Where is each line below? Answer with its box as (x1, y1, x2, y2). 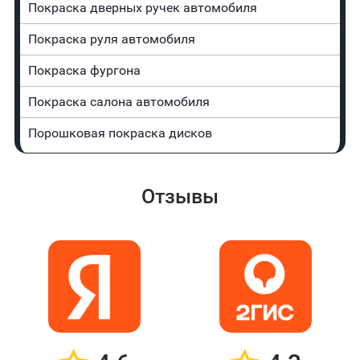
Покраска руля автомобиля (27, 31, 195, 47)
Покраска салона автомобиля (27, 94, 210, 110)
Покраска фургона (27, 63, 141, 79)
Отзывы (141, 185, 219, 209)
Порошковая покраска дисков (27, 125, 212, 141)
